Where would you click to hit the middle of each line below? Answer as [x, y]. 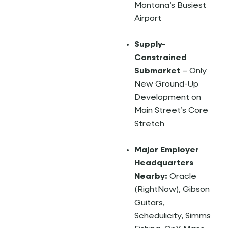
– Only [193, 71]
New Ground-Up [166, 84]
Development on [168, 98]
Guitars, [150, 203]
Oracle [182, 177]
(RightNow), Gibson [172, 190]
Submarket [157, 71]
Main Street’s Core [171, 111]
